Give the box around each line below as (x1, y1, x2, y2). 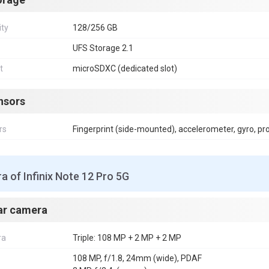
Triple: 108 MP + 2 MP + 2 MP (73, 233, 181, 243)
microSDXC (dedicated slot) (73, 64, 177, 73)
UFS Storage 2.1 (73, 43, 133, 53)
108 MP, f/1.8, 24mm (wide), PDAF (73, 253, 202, 263)
